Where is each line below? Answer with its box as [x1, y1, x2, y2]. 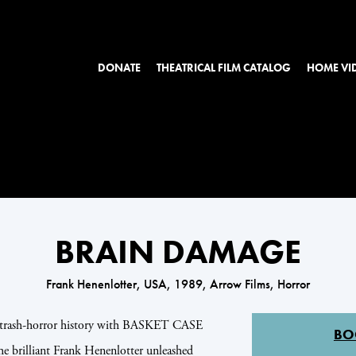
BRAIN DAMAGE [55, 230, 301, 273]
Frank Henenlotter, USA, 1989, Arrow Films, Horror [46, 276, 310, 292]
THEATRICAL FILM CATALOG [157, 60, 291, 75]
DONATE [98, 60, 141, 75]
